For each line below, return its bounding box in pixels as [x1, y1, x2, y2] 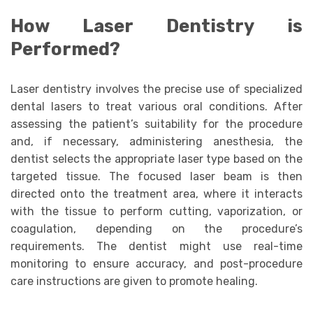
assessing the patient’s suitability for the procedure [10, 117, 303, 131]
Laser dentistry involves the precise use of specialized [10, 82, 303, 96]
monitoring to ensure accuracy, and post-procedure [10, 257, 303, 271]
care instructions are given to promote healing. [10, 275, 258, 289]
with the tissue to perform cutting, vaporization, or [10, 205, 303, 219]
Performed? [10, 38, 120, 60]
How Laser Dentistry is [10, 15, 303, 37]
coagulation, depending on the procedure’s [10, 222, 303, 236]
